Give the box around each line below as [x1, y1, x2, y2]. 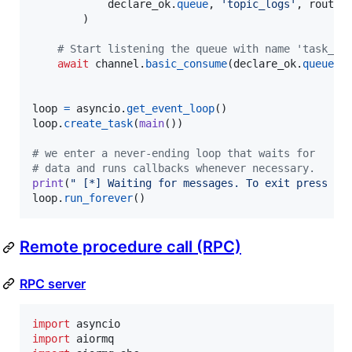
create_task [64, 117, 133, 130]
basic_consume [145, 57, 227, 71]
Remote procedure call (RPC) [20, 237, 241, 257]
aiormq [76, 332, 114, 346]
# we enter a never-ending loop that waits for [32, 147, 315, 160]
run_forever [64, 192, 133, 205]
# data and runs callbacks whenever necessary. [32, 162, 315, 175]
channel [95, 57, 139, 71]
